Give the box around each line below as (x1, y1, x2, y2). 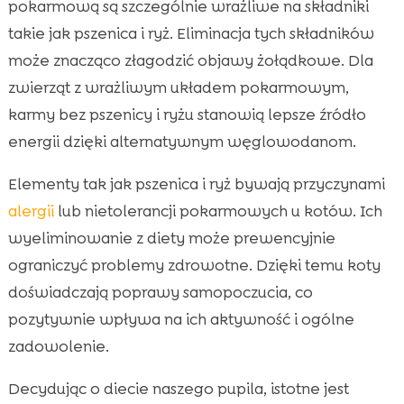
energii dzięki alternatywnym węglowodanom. (7, 131, 356, 151)
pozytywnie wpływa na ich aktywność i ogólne (7, 308, 354, 329)
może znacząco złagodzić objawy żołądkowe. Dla (7, 50, 373, 70)
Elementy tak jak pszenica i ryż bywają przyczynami (7, 173, 385, 194)
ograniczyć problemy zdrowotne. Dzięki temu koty (7, 254, 381, 275)
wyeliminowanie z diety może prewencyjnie (7, 227, 335, 248)
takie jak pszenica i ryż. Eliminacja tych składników (7, 23, 374, 43)
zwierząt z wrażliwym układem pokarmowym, (7, 77, 349, 97)
